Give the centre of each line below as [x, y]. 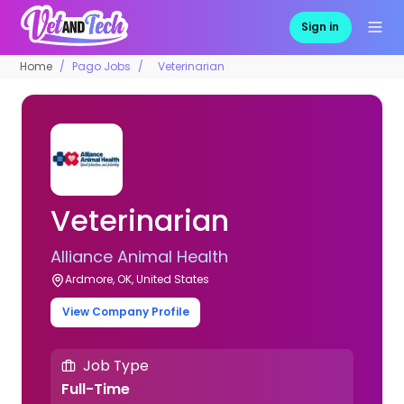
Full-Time [95, 389]
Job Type [115, 366]
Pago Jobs [102, 66]
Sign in [321, 27]
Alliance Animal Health [140, 256]
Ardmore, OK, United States [138, 279]
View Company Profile [125, 312]
